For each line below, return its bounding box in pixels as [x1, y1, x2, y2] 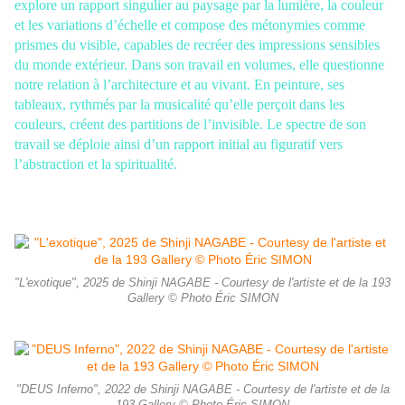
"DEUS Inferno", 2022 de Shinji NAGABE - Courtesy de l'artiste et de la [15, 383, 390, 397]
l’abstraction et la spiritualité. [14, 156, 184, 173]
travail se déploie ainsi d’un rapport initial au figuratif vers [14, 137, 343, 153]
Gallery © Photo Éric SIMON [127, 292, 278, 306]
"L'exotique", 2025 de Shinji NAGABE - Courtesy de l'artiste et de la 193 [14, 277, 391, 290]
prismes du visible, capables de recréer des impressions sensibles [14, 37, 380, 53]
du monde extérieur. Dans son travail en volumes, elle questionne [14, 57, 384, 73]
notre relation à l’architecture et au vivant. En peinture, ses [14, 77, 344, 93]
